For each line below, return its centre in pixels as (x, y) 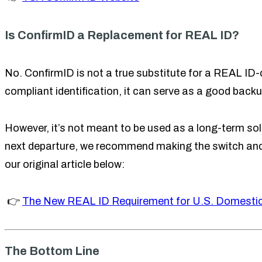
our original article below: (65, 164)
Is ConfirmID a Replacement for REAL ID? (122, 35)
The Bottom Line (52, 251)
